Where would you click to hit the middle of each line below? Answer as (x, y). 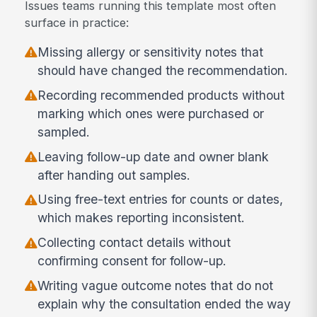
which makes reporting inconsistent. (142, 218)
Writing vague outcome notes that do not (156, 286)
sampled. (64, 132)
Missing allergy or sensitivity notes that (151, 52)
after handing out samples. (114, 175)
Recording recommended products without (161, 95)
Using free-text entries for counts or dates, (161, 200)
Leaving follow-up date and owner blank (154, 156)
